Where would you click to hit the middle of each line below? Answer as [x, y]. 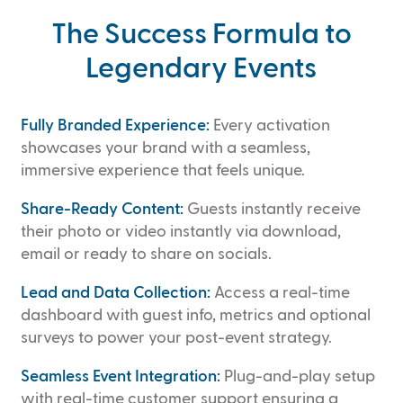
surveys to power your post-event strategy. [176, 339]
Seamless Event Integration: [120, 377]
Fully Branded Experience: [115, 126]
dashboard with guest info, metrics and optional [195, 316]
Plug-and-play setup [297, 377]
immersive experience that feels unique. [162, 171]
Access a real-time [280, 294]
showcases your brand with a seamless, [165, 149]
